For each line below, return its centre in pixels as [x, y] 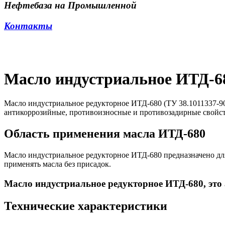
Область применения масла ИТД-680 [105, 134]
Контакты [28, 26]
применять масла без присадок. [58, 164]
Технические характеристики [86, 206]
